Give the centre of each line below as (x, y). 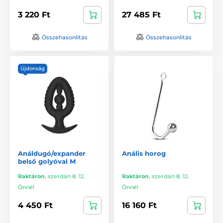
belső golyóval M (47, 161)
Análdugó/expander (52, 153)
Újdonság (33, 68)
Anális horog (144, 153)
